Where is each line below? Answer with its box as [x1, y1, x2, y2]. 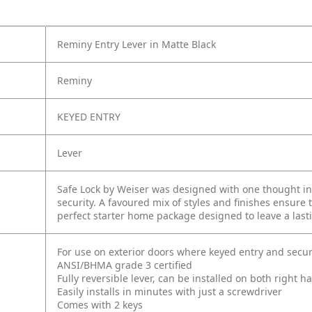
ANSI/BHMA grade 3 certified [57, 258, 192, 272]
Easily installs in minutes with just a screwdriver [57, 285, 282, 299]
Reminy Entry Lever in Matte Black [57, 38, 216, 52]
